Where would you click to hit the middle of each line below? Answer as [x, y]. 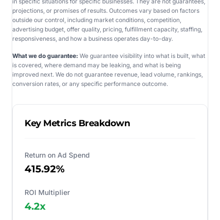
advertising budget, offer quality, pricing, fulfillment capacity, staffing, [107, 29]
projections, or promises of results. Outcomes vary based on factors [106, 10]
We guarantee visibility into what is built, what [142, 55]
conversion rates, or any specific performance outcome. [90, 83]
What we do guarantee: [46, 55]
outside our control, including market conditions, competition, [97, 20]
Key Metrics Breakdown [77, 123]
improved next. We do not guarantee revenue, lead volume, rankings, [108, 74]
